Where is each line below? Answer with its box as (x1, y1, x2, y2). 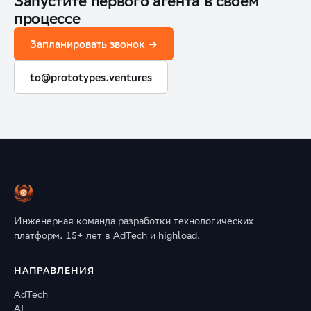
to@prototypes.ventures (30, 71, 152, 83)
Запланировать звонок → (30, 37, 158, 50)
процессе (14, 9, 81, 27)
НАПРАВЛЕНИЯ (14, 265, 95, 276)
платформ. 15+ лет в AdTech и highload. (14, 229, 200, 242)
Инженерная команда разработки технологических (14, 215, 253, 227)
